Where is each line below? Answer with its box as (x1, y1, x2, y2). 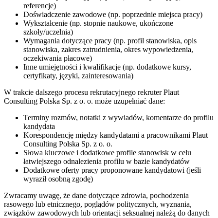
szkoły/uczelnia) (23, 28, 73, 36)
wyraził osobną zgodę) (23, 175, 93, 183)
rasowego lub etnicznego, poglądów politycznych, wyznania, (4, 200, 192, 209)
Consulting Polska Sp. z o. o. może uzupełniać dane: (4, 97, 165, 106)
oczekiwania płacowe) (23, 54, 92, 63)
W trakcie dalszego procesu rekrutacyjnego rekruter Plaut (4, 88, 179, 97)
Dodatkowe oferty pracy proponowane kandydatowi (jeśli (23, 166, 201, 175)
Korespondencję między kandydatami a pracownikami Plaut (23, 131, 208, 140)
